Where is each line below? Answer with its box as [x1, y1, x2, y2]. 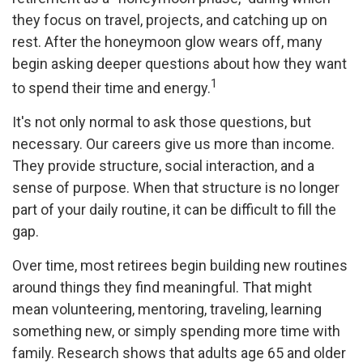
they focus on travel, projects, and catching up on [12, 11, 327, 28]
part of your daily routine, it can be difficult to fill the [12, 201, 336, 218]
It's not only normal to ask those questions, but [12, 113, 311, 130]
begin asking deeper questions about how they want [12, 55, 347, 72]
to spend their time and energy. [12, 79, 211, 96]
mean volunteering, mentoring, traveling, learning [12, 301, 322, 318]
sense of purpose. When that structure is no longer [12, 179, 340, 196]
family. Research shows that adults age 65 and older [12, 344, 346, 361]
